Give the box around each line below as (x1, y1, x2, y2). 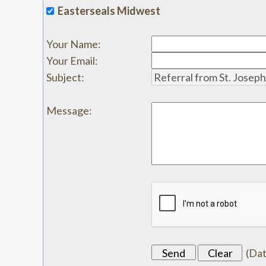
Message (46, 104, 89, 117)
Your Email (46, 54, 95, 67)
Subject (46, 71, 81, 84)
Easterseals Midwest (58, 4, 160, 17)
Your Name (46, 37, 98, 50)
